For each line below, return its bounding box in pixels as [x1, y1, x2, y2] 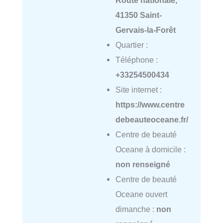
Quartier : [115, 40, 148, 50]
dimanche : [115, 205, 156, 214]
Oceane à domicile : [115, 145, 186, 154]
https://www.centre [115, 100, 185, 110]
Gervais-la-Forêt [115, 25, 176, 35]
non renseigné [115, 160, 170, 169]
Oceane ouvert [115, 190, 167, 199]
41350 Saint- [115, 10, 162, 20]
